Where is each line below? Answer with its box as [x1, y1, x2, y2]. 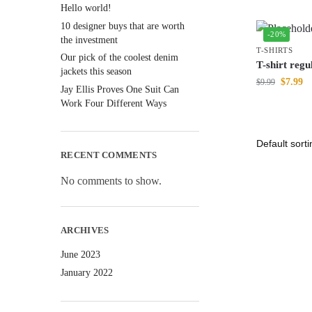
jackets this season [61, 66, 132, 77]
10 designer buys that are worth [61, 20, 185, 31]
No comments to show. [61, 175, 162, 187]
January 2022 [61, 267, 113, 278]
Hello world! [61, 3, 111, 13]
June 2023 [61, 249, 100, 260]
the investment [61, 34, 118, 45]
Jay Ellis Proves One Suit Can [61, 84, 179, 95]
